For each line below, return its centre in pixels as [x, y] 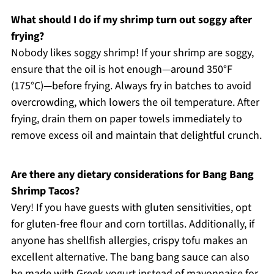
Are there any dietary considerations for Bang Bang [132, 174]
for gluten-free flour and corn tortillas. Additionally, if [132, 224]
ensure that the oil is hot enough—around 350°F [121, 69]
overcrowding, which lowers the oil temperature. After [135, 102]
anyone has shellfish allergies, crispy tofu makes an [129, 240]
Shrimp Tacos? [45, 191]
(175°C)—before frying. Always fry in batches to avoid [131, 86]
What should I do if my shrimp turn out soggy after [131, 20]
